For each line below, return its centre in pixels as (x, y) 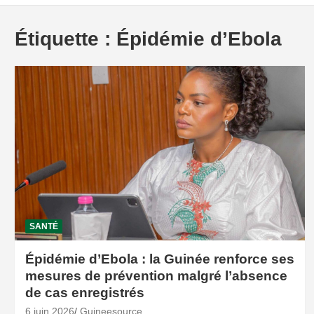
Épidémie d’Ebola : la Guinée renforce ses (159, 259)
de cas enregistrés (84, 293)
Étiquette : (65, 39)
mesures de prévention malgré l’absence (156, 276)
